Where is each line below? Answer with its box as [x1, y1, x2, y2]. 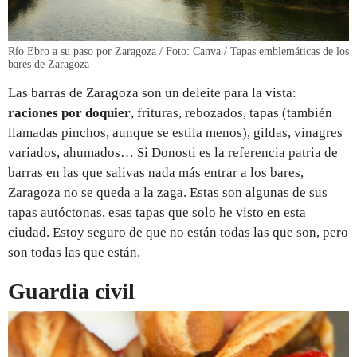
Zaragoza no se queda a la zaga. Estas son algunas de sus [8, 184, 328, 200]
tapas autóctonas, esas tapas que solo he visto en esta [8, 204, 306, 220]
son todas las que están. [8, 244, 140, 260]
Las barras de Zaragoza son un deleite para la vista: [8, 84, 296, 100]
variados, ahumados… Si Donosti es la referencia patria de [8, 144, 338, 160]
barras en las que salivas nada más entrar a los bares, [8, 164, 304, 180]
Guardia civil [8, 278, 135, 304]
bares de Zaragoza [8, 57, 89, 70]
